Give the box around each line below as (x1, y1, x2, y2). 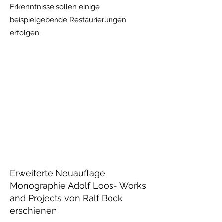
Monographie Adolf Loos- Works (10, 180, 146, 191)
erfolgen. (10, 28, 41, 37)
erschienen (10, 205, 59, 216)
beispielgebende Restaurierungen (10, 15, 126, 24)
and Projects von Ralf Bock (10, 193, 125, 203)
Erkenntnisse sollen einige (10, 2, 100, 11)
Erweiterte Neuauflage (10, 168, 105, 178)
